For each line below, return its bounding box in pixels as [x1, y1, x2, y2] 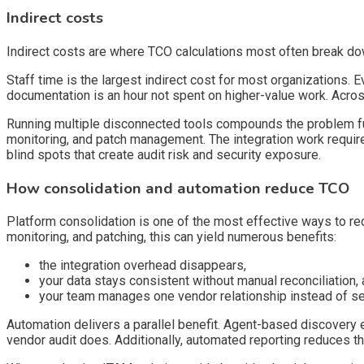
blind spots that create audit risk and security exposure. [6, 146, 321, 162]
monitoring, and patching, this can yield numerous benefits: [6, 229, 336, 245]
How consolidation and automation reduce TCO [6, 177, 349, 199]
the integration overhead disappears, [39, 258, 246, 274]
